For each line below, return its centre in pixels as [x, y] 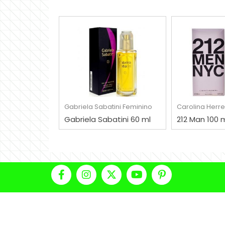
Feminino [137, 106]
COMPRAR [104, 83]
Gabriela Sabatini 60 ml [107, 119]
